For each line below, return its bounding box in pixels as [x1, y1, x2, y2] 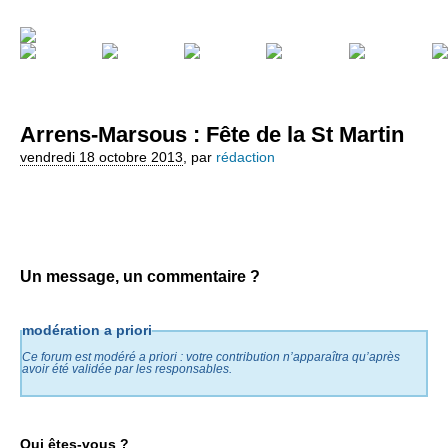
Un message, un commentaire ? [20, 266, 260, 285]
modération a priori [22, 323, 152, 339]
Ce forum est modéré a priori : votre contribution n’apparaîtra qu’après [22, 350, 400, 365]
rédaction [216, 149, 275, 165]
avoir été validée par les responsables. [22, 362, 232, 377]
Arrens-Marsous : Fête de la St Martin [20, 121, 404, 147]
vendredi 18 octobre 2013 [20, 149, 183, 165]
